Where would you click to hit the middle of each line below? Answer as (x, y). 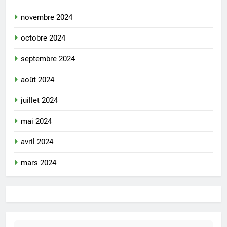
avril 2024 (37, 142)
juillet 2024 (39, 100)
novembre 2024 (47, 17)
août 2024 (37, 79)
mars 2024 (39, 162)
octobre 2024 (43, 38)
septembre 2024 (48, 59)
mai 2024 (36, 121)
